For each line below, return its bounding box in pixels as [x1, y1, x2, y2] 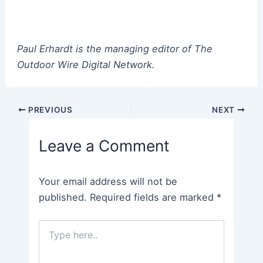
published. [39, 191, 87, 204]
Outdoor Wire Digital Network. [16, 58, 158, 70]
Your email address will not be [39, 176, 178, 188]
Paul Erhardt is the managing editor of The [16, 42, 213, 55]
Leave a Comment [39, 136, 170, 155]
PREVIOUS [26, 105, 73, 115]
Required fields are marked [90, 191, 217, 204]
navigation [4, 119, 52, 131]
